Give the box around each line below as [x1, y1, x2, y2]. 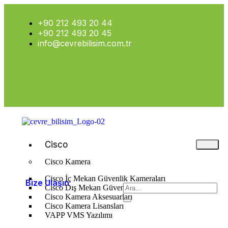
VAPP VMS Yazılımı [45, 211, 112, 219]
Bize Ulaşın [25, 177, 69, 188]
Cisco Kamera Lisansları [45, 202, 124, 210]
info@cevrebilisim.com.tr [38, 38, 132, 48]
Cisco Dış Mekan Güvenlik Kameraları [45, 183, 170, 192]
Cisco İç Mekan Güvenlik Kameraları [45, 174, 165, 183]
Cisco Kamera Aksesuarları [45, 192, 132, 201]
